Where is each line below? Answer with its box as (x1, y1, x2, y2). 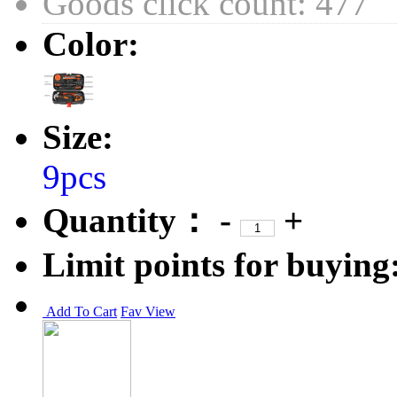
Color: (43, 25, 139, 64)
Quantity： (43, 201, 211, 240)
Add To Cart (43, 304, 117, 320)
